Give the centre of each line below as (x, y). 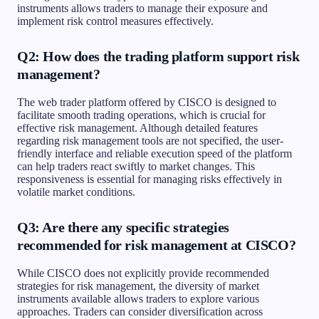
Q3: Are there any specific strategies (123, 227)
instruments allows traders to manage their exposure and (142, 8)
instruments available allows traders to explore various (138, 298)
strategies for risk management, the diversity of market (138, 286)
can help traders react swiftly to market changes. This (136, 166)
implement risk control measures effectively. (115, 21)
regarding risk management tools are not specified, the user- (150, 140)
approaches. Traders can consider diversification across (140, 311)
